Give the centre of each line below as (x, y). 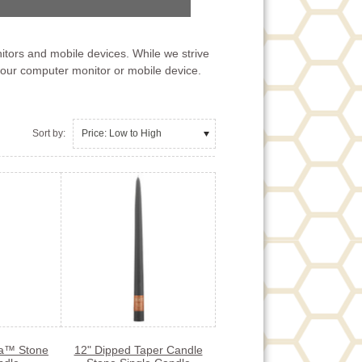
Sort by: (49, 133)
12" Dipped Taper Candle (138, 349)
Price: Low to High (122, 133)
